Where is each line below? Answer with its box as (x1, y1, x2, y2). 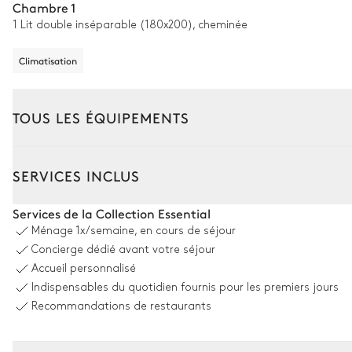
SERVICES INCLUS (13, 165, 140, 185)
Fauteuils (20, 291, 72, 303)
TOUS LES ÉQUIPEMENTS (13, 107, 189, 127)
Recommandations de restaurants (31, 301, 211, 311)
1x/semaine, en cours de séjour (75, 225, 236, 236)
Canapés (19, 267, 71, 280)
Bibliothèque (13, 329, 84, 342)
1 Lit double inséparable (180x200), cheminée (13, 19, 247, 30)
